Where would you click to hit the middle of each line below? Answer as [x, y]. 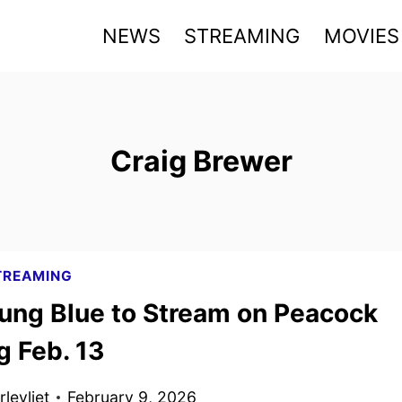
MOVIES [361, 35]
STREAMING [242, 35]
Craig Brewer [201, 161]
